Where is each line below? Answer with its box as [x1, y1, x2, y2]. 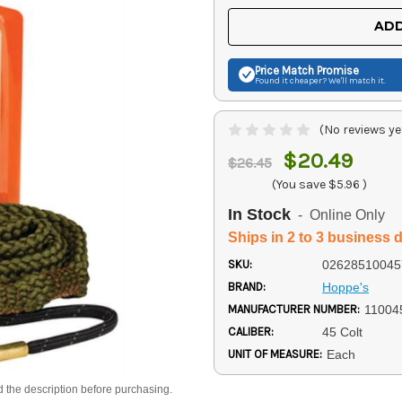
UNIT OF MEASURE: [228, 346, 322, 361]
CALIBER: [228, 324, 274, 338]
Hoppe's [321, 279, 369, 294]
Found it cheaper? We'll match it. [255, 74, 386, 86]
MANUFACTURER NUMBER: [228, 301, 360, 316]
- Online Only [291, 207, 385, 223]
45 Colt [321, 324, 363, 339]
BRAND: [228, 279, 266, 293]
